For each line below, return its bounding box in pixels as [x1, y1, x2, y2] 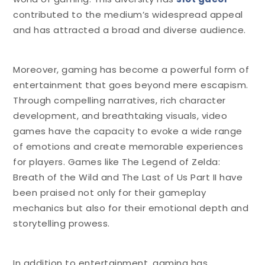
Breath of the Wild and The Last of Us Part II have [13, 170, 243, 183]
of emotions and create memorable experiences [13, 140, 244, 153]
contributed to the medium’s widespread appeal [13, 8, 243, 21]
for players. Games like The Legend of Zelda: [13, 155, 221, 168]
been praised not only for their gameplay [13, 186, 206, 199]
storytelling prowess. [13, 216, 110, 230]
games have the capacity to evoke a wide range [13, 124, 243, 137]
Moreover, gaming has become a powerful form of [13, 63, 250, 76]
